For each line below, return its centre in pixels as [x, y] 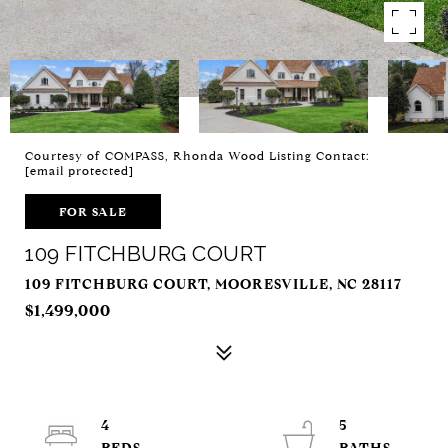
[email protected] [79, 170]
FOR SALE [93, 211]
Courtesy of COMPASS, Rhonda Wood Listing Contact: [197, 155]
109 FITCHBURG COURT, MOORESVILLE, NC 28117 [213, 284]
